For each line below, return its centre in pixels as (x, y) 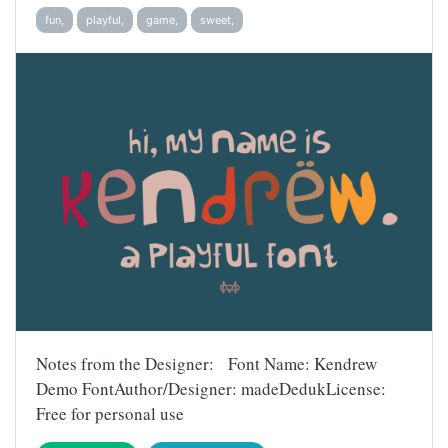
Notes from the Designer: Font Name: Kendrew (206, 363)
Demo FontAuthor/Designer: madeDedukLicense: (211, 388)
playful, (105, 20)
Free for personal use (110, 413)
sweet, (217, 20)
